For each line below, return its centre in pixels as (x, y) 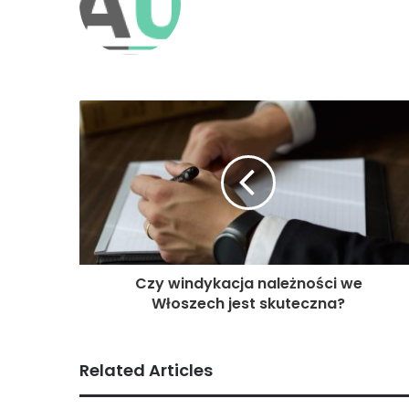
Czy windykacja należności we (248, 284)
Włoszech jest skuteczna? (248, 304)
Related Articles (146, 371)
